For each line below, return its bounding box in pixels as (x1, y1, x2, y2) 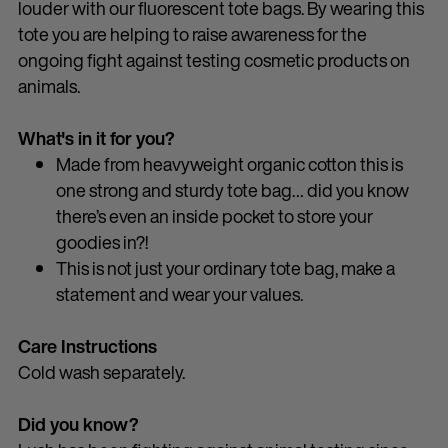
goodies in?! (56, 229, 148, 255)
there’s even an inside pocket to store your (56, 203, 373, 229)
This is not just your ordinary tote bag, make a (56, 255, 395, 281)
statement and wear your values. (56, 281, 303, 307)
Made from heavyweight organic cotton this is (56, 151, 403, 177)
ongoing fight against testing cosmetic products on (18, 47, 410, 73)
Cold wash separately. (18, 359, 185, 385)
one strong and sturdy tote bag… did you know (56, 177, 409, 203)
